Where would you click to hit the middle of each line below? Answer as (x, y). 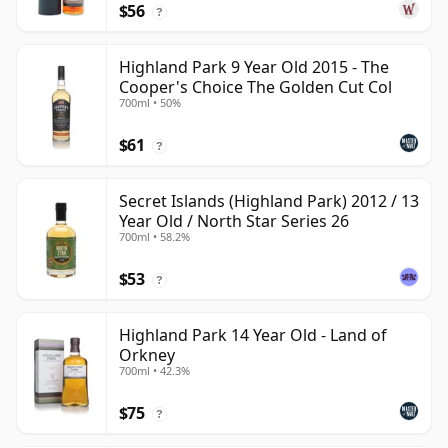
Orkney (147, 355)
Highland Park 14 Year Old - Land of (253, 335)
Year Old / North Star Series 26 (234, 221)
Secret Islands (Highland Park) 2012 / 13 (269, 201)
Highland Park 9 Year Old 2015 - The (254, 67)
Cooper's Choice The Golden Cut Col (255, 87)
